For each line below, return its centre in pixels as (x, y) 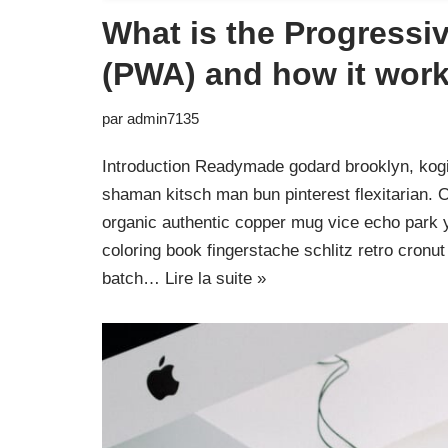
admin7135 (163, 118)
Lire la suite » (215, 278)
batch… (133, 278)
